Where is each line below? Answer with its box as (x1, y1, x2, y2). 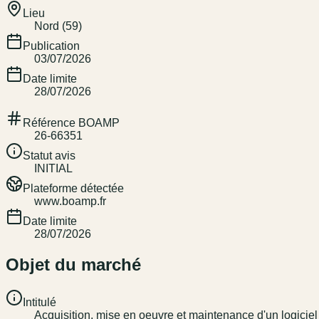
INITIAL (34, 162, 73, 175)
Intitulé (23, 296, 56, 309)
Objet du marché (6, 255, 141, 275)
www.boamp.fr (34, 195, 106, 208)
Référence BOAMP (23, 117, 120, 130)
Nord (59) (34, 20, 82, 33)
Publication (23, 40, 80, 53)
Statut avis (23, 150, 75, 162)
